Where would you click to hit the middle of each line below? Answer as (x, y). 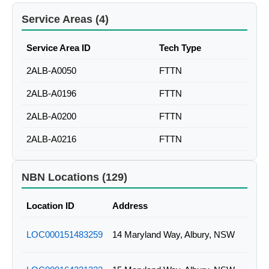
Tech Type (180, 48)
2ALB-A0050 (51, 71)
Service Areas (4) (65, 20)
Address (130, 206)
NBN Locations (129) (74, 177)
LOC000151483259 (65, 235)
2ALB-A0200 (51, 116)
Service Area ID (59, 48)
